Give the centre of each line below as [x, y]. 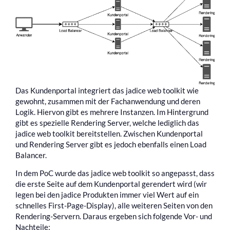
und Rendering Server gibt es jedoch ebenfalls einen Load [111, 144]
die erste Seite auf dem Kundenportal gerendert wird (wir [111, 184]
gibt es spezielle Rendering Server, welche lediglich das [107, 122]
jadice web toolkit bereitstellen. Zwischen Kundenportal [109, 133]
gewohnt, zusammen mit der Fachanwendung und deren [108, 101]
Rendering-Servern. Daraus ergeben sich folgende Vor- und [114, 216]
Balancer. [31, 155]
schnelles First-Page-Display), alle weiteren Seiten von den [114, 206]
